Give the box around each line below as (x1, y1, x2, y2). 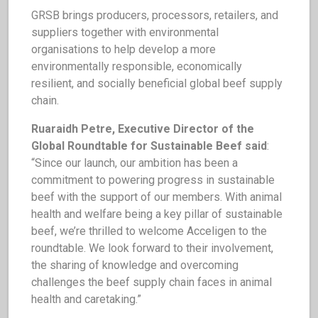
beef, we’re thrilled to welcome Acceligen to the (31, 224, 267, 238)
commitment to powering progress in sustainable (31, 173, 275, 187)
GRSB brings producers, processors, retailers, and (31, 9, 278, 22)
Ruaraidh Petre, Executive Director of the (31, 122, 254, 136)
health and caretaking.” (31, 292, 141, 306)
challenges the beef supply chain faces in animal (31, 275, 272, 289)
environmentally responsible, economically (31, 60, 242, 73)
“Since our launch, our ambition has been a (31, 156, 238, 170)
